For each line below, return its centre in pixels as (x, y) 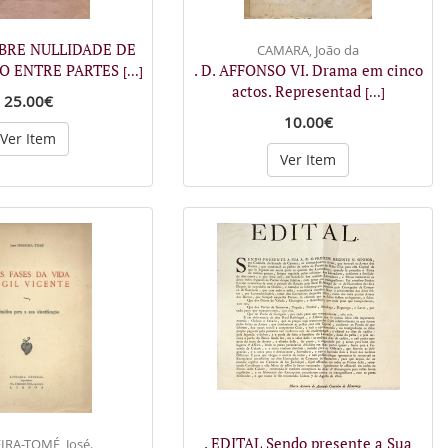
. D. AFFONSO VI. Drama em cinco (308, 69)
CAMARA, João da (308, 49)
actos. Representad (298, 90)
